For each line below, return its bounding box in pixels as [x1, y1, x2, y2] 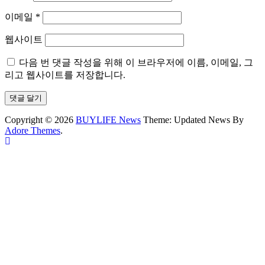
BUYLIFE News [76, 114, 141, 125]
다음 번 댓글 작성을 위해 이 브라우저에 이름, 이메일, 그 [19, 57, 253, 67]
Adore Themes [5, 125, 60, 135]
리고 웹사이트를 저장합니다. [5, 69, 125, 80]
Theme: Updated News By [141, 114, 244, 125]
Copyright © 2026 [5, 114, 76, 125]
